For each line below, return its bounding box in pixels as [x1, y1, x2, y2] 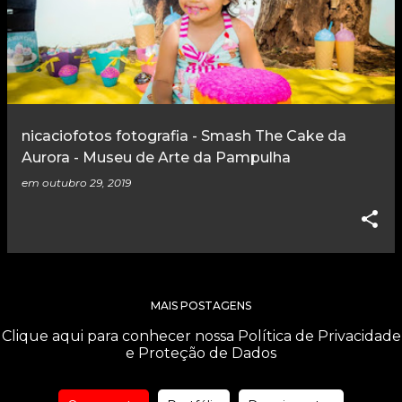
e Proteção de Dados [126, 345, 276, 363]
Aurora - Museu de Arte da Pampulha [22, 149, 291, 167]
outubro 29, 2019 [42, 176, 131, 190]
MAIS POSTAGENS [151, 299, 251, 313]
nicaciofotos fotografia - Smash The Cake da [22, 127, 346, 145]
